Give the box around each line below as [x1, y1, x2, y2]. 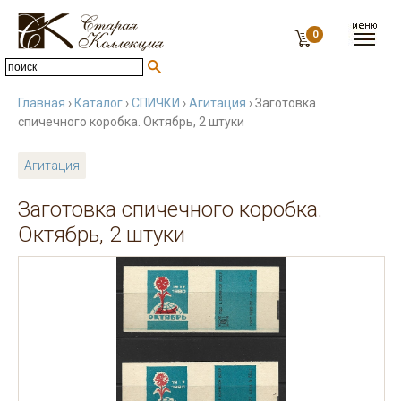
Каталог [74, 96, 123, 110]
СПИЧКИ [132, 96, 180, 110]
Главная [18, 96, 65, 110]
